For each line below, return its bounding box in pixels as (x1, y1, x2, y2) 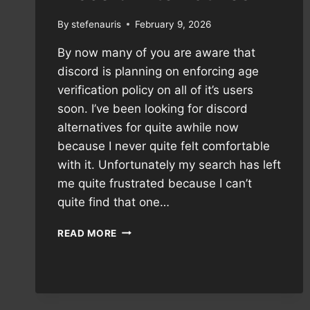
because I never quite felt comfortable (57, 138, 270, 153)
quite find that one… (57, 194, 170, 209)
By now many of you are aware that (57, 45, 255, 60)
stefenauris (71, 18, 122, 30)
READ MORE (57, 227, 118, 239)
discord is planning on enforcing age (57, 64, 259, 78)
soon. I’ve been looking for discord (57, 101, 248, 116)
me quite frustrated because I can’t (57, 176, 252, 190)
